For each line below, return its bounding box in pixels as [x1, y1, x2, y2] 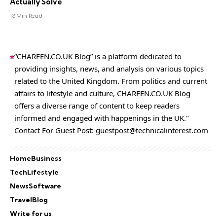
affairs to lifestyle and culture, [14, 88, 117, 98]
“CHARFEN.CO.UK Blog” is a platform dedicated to [14, 51, 182, 61]
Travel [10, 195, 32, 204]
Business [31, 153, 62, 163]
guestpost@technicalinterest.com [96, 125, 209, 135]
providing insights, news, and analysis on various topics [14, 63, 204, 74]
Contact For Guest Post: [14, 125, 96, 135]
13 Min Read [10, 12, 42, 19]
